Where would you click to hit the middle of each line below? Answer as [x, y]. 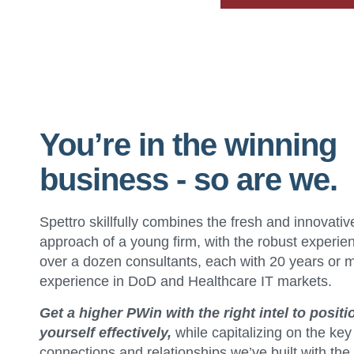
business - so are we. [188, 180]
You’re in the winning [188, 145]
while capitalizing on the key [262, 332]
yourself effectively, [105, 332]
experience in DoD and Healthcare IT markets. [186, 282]
